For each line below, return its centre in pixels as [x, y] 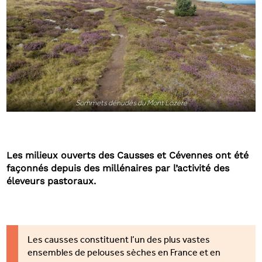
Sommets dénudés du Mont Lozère [131, 103]
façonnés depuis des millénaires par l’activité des [118, 168]
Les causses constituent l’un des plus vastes [119, 241]
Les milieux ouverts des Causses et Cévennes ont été [128, 156]
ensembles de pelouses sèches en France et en [124, 254]
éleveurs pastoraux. [51, 181]
